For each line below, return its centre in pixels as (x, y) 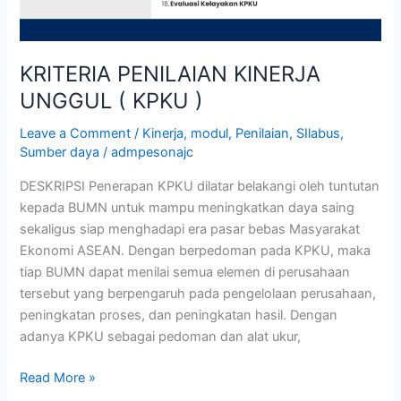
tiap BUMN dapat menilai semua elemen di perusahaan (185, 273)
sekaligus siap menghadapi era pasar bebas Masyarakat (190, 230)
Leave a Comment (76, 134)
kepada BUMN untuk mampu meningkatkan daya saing (188, 208)
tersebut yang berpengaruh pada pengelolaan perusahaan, (198, 294)
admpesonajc (153, 153)
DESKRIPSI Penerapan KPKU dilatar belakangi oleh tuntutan (200, 187)
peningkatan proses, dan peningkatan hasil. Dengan (179, 316)
